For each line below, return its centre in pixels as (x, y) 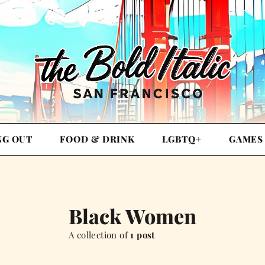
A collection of (100, 235)
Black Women (132, 216)
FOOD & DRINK (98, 139)
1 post (143, 235)
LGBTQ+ (182, 139)
